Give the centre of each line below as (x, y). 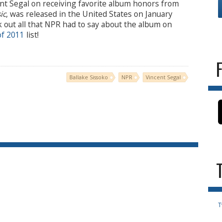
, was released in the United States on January (89, 14)
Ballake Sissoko (89, 77)
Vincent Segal (163, 77)
